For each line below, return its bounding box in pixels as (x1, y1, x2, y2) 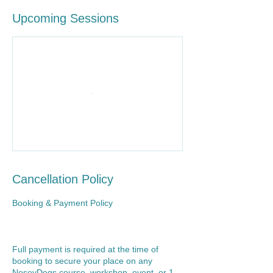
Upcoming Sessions (12, 12, 119, 25)
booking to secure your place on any (12, 256, 152, 266)
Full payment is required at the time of (12, 244, 158, 254)
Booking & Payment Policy (12, 198, 113, 208)
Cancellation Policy (12, 172, 113, 186)
